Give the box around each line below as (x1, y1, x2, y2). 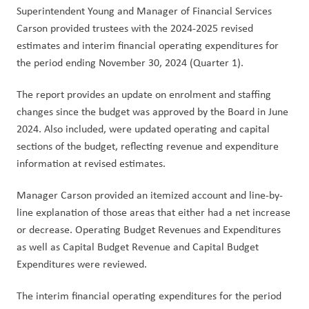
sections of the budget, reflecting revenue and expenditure (17, 139, 279, 153)
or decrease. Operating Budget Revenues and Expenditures (17, 222, 281, 237)
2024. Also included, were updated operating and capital (17, 121, 270, 136)
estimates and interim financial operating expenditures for (17, 38, 279, 52)
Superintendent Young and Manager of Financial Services (17, 3, 272, 18)
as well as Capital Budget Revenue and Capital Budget (17, 239, 259, 254)
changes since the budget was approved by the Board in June (17, 104, 288, 119)
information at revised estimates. (17, 156, 166, 170)
